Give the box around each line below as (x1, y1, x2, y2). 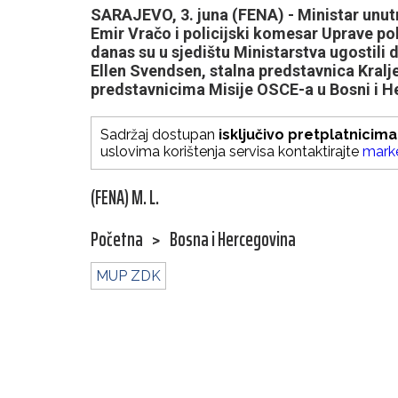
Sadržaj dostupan (100, 126, 219, 144)
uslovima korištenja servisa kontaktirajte (100, 143, 362, 161)
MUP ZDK (96, 267, 161, 285)
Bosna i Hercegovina (170, 224, 296, 256)
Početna (91, 224, 143, 256)
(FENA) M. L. (91, 182, 159, 214)
